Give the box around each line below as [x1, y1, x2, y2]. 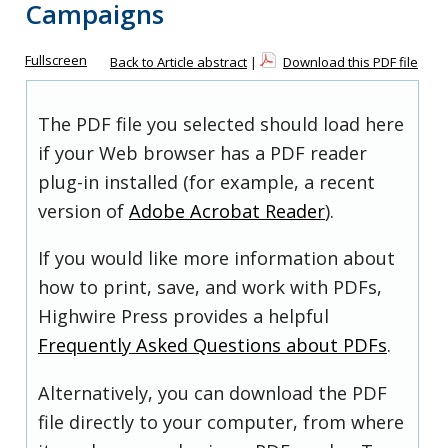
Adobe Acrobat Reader [129, 199, 325, 224]
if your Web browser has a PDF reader [38, 141, 367, 166]
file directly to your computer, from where [38, 409, 404, 434]
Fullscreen [25, 51, 87, 69]
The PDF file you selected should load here [38, 112, 404, 137]
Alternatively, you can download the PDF [38, 380, 387, 405]
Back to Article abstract [110, 53, 247, 71]
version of [38, 199, 129, 224]
